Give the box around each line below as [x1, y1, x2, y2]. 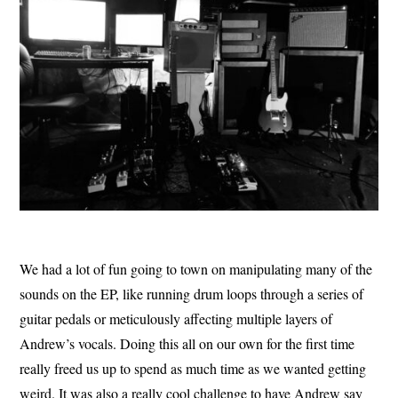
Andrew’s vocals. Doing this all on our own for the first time [20, 334, 355, 354]
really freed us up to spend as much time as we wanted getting [20, 359, 367, 378]
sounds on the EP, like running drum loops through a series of [20, 284, 364, 304]
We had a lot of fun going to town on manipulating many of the [20, 259, 373, 279]
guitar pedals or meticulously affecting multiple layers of [20, 309, 333, 329]
